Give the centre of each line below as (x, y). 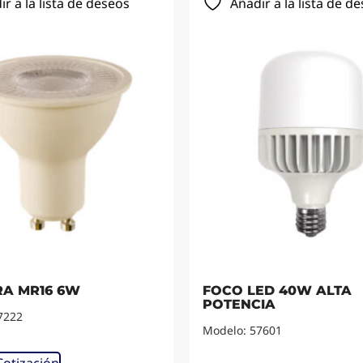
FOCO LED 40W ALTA (277, 291)
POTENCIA (239, 305)
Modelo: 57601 (242, 331)
